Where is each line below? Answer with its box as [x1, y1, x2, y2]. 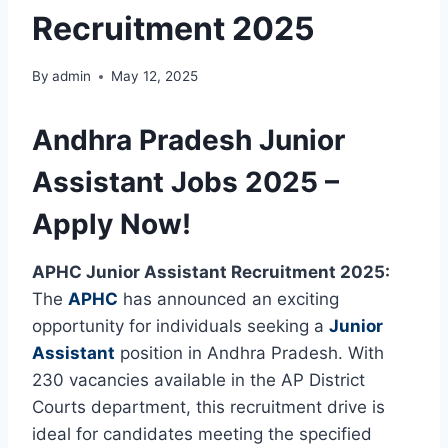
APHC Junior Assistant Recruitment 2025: [32, 262, 390, 283]
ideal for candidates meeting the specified [32, 424, 372, 445]
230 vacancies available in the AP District [32, 370, 365, 391]
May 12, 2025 [111, 68, 199, 85]
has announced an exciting [118, 289, 339, 310]
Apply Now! [32, 207, 191, 242]
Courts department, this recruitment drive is [32, 397, 385, 418]
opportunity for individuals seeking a [32, 316, 329, 337]
